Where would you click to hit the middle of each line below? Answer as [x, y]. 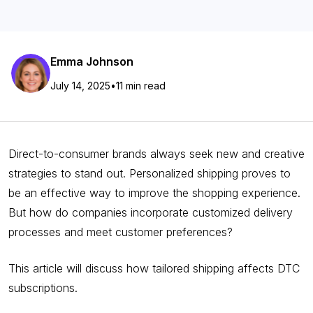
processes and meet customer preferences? [121, 232]
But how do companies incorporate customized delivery [151, 212]
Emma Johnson [92, 61]
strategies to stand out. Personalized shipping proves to [150, 173]
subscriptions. [43, 288]
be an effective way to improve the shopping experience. [154, 193]
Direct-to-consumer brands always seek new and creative [156, 154]
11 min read [141, 86]
